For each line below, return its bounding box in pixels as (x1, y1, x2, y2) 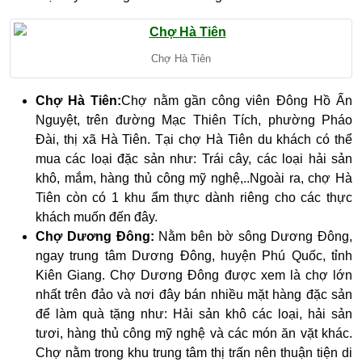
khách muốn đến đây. (36, 210, 158, 225)
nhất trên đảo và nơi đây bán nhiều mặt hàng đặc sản (36, 288, 352, 302)
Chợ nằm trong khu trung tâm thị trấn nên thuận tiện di (36, 346, 352, 360)
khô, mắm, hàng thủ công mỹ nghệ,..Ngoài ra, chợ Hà (36, 171, 352, 186)
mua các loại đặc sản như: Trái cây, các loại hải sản (36, 152, 352, 166)
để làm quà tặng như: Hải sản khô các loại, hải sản (36, 307, 352, 322)
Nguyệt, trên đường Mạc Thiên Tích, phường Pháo (36, 113, 352, 128)
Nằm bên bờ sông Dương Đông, (154, 229, 352, 244)
